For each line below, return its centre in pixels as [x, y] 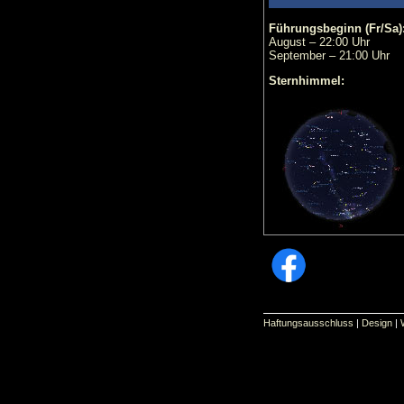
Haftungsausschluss [308, 323]
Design [377, 323]
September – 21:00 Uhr [329, 55]
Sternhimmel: [307, 81]
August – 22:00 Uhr [319, 42]
